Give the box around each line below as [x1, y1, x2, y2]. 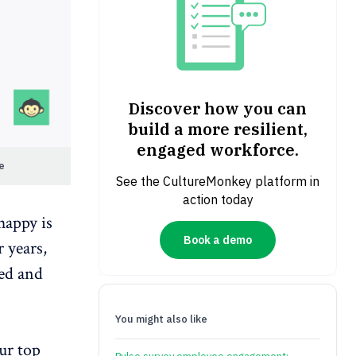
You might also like [115, 312, 207, 327]
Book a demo [184, 232, 252, 247]
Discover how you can [129, 98, 307, 120]
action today [182, 192, 253, 208]
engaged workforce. [137, 139, 299, 161]
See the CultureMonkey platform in [116, 173, 319, 190]
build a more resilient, [128, 118, 308, 141]
